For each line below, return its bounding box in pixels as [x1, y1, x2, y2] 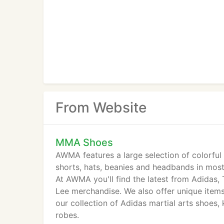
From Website [55, 99, 146, 116]
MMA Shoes [55, 136, 113, 148]
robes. [55, 210, 79, 220]
